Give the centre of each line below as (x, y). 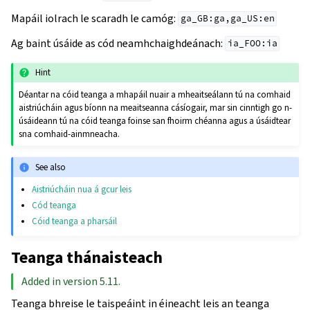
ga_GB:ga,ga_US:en (227, 19)
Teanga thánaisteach (87, 258)
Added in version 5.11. (71, 282)
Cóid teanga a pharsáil (75, 221)
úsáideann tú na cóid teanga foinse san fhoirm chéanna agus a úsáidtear (155, 121)
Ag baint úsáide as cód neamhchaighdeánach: (118, 43)
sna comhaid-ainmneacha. (70, 134)
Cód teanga (54, 206)
